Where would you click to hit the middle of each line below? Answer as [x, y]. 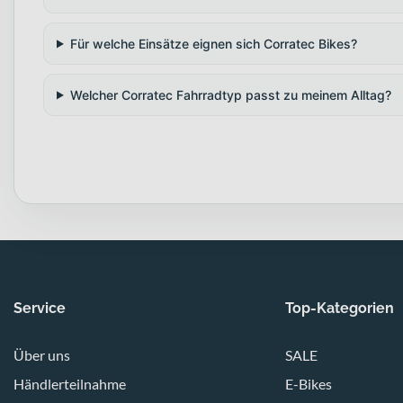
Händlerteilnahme [70, 383]
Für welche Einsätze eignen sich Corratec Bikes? [213, 43]
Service [40, 308]
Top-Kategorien [339, 308]
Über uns [42, 354]
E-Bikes [308, 383]
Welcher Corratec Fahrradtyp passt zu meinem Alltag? [230, 94]
